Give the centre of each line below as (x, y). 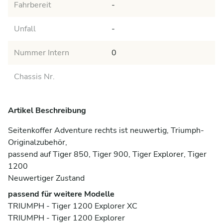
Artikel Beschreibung (47, 111)
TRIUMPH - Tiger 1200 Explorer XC (73, 206)
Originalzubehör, (38, 143)
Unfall (25, 29)
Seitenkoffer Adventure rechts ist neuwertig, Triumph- (106, 131)
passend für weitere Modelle (61, 194)
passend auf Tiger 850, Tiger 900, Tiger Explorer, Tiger (107, 155)
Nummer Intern (42, 53)
